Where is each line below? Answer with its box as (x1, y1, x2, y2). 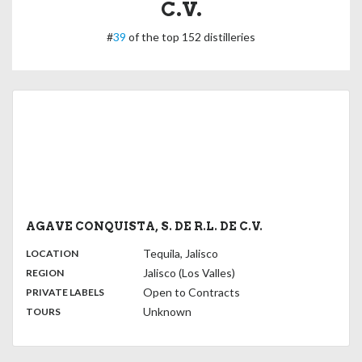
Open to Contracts (143, 285, 240, 299)
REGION (26, 267, 64, 279)
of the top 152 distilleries (126, 29, 255, 44)
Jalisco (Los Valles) (143, 266, 235, 280)
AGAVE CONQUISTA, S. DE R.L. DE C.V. (26, 220, 263, 233)
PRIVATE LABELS (26, 286, 104, 298)
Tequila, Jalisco (143, 246, 218, 260)
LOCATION (26, 247, 78, 259)
